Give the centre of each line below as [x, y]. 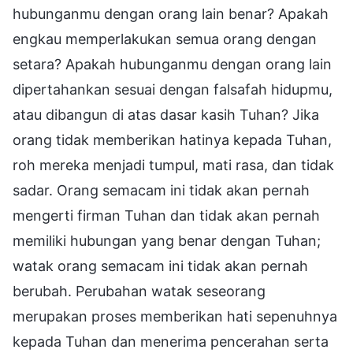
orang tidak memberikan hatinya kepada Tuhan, [172, 139]
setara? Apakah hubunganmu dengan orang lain [172, 64]
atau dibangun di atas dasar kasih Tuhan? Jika [166, 114]
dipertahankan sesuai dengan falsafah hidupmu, [173, 89]
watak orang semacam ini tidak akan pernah [160, 266]
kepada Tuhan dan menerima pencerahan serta [171, 341]
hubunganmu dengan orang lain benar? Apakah [171, 13]
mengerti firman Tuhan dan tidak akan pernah [166, 215]
